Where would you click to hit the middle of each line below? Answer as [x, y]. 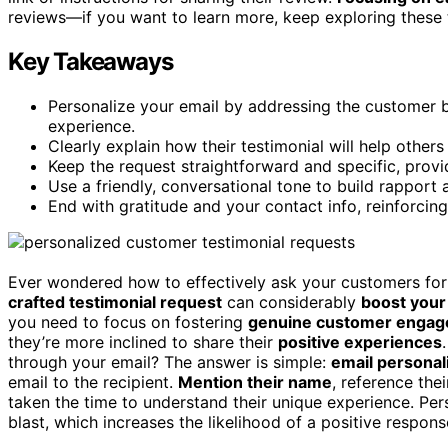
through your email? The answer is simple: [169, 362]
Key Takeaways [90, 62]
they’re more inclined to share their [143, 342]
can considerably [291, 302]
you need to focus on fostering [128, 322]
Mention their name [255, 382]
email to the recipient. [93, 382]
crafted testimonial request [115, 302]
